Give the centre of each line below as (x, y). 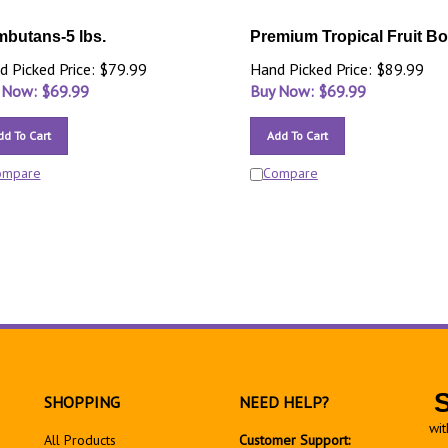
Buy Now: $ (288, 91)
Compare (290, 173)
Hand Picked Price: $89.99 (336, 69)
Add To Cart (297, 135)
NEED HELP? (284, 402)
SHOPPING (82, 402)
